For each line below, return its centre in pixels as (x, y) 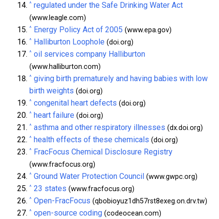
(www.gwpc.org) (171, 176)
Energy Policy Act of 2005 (78, 29)
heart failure (54, 115)
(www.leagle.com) (58, 18)
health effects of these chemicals (91, 139)
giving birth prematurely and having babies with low (121, 78)
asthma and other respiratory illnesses (99, 127)
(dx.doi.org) (184, 128)
